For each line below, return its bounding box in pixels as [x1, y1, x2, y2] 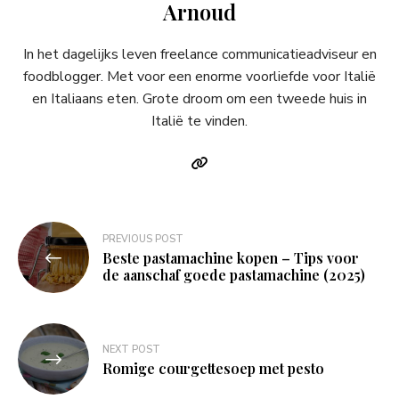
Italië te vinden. [151, 111, 248, 132]
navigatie [17, 249, 109, 279]
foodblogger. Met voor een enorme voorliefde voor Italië [23, 67, 376, 87]
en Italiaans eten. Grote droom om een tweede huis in [32, 89, 367, 110]
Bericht [17, 221, 89, 250]
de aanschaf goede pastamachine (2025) [102, 265, 365, 285]
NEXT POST [102, 342, 160, 356]
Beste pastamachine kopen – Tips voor [102, 248, 359, 268]
